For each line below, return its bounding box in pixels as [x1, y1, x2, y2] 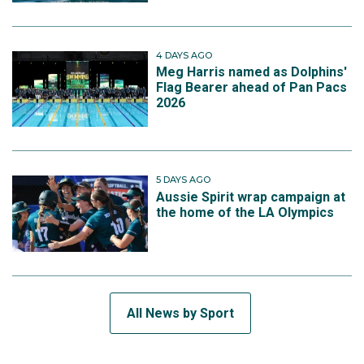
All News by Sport [127, 305, 234, 321]
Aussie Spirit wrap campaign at [156, 188, 346, 205]
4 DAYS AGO [156, 49, 213, 61]
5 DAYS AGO [156, 174, 211, 186]
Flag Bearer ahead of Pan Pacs [156, 80, 348, 96]
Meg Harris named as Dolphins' [156, 64, 348, 80]
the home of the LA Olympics [156, 204, 335, 220]
